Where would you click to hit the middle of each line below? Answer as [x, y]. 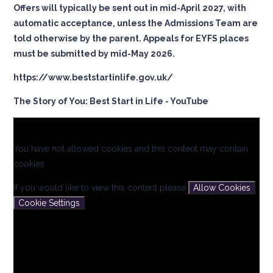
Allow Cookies [222, 187]
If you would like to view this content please [101, 187]
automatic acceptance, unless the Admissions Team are [136, 23]
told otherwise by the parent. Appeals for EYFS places [131, 38]
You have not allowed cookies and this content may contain [131, 148]
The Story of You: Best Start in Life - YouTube [111, 101]
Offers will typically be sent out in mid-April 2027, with [130, 8]
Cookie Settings [49, 203]
